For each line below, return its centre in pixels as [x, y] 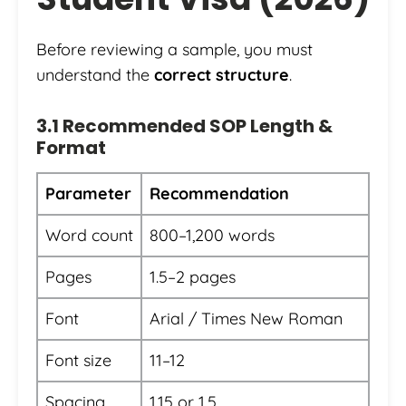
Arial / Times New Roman [246, 319]
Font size [78, 361]
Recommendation [219, 194]
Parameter [88, 194]
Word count [89, 236]
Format [71, 148]
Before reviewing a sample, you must [174, 50]
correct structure [222, 75]
